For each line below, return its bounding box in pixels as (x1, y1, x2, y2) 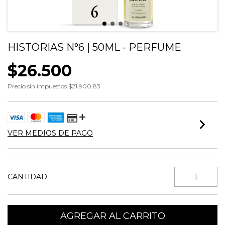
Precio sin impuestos (8, 82, 68, 90)
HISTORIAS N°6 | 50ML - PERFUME (8, 41, 181, 53)
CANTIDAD (8, 172, 47, 181)
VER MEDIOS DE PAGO (8, 129, 93, 138)
